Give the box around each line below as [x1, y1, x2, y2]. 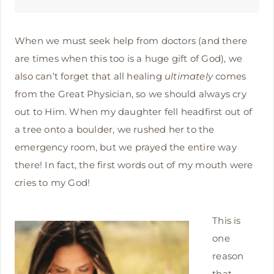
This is [212, 214, 241, 226]
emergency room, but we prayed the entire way [15, 141, 237, 153]
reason [212, 250, 244, 262]
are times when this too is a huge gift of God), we [15, 52, 243, 64]
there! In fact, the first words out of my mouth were [15, 158, 253, 171]
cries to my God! [15, 176, 91, 188]
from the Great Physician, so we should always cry [15, 87, 246, 100]
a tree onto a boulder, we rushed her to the [15, 123, 215, 135]
